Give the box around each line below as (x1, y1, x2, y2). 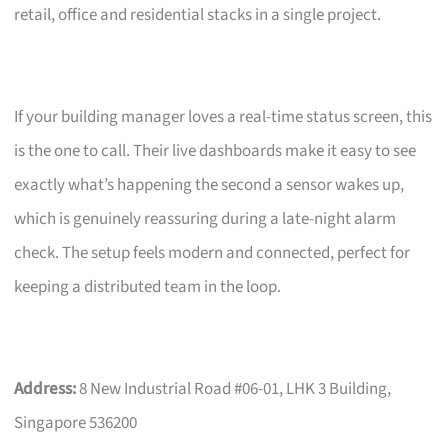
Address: (14, 376, 77, 401)
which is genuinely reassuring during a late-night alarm (14, 206, 397, 231)
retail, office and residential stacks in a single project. (14, 2, 382, 27)
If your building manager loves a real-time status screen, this (14, 104, 433, 129)
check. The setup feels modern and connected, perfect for (14, 240, 411, 265)
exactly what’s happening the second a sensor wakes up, (14, 172, 405, 197)
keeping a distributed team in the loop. (14, 274, 282, 299)
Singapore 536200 (14, 410, 138, 435)
